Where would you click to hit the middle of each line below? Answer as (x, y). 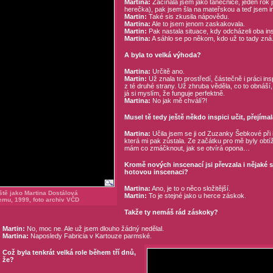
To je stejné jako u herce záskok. (196, 196)
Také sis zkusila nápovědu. (188, 16)
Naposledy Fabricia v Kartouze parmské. (90, 236)
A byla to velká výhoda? (162, 55)
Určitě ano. (167, 71)
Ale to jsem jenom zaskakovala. (197, 24)
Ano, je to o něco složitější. (190, 188)
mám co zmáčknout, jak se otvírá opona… (187, 148)
